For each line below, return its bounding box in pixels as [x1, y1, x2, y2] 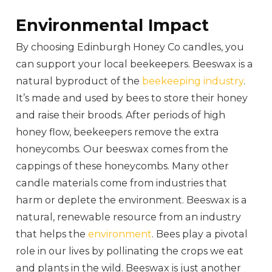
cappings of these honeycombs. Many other [16, 160, 229, 172]
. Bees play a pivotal [152, 228, 248, 240]
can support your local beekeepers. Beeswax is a [16, 58, 254, 70]
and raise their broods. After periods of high [16, 109, 226, 121]
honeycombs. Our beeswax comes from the [16, 143, 229, 155]
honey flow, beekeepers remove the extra [16, 126, 220, 138]
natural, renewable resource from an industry [16, 211, 242, 223]
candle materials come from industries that [16, 177, 228, 189]
